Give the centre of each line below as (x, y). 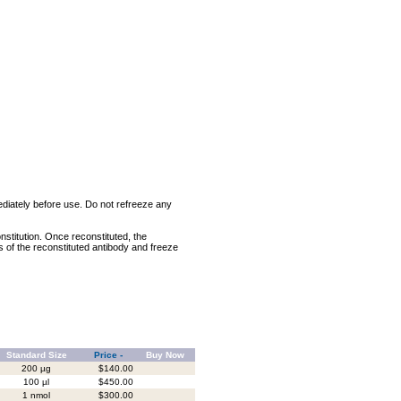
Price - (108, 355)
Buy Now (165, 355)
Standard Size (36, 355)
